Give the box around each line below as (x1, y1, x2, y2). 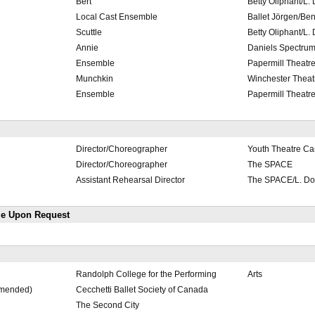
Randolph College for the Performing (75, 269, 217, 280)
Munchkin (75, 74, 113, 84)
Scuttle (75, 27, 102, 38)
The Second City (75, 300, 139, 311)
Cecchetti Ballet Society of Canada (75, 285, 208, 295)
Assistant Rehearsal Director (75, 175, 185, 186)
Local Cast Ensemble (75, 12, 157, 22)
